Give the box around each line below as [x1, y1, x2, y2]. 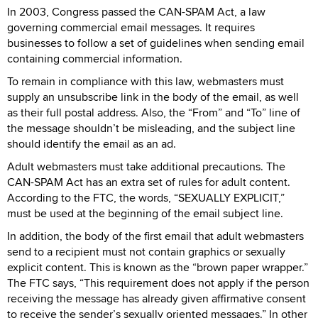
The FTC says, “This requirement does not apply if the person [7, 274, 309, 291]
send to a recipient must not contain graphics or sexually [7, 243, 285, 260]
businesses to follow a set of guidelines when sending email [7, 34, 305, 51]
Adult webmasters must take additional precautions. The [7, 158, 285, 175]
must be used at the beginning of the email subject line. [7, 204, 283, 221]
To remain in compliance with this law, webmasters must [7, 72, 284, 89]
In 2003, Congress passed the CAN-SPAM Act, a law [7, 3, 265, 20]
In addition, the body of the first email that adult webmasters [7, 227, 304, 244]
